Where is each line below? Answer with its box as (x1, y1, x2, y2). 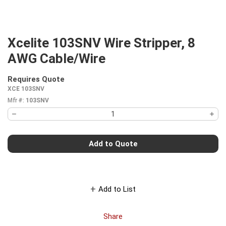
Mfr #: (8, 97, 24, 104)
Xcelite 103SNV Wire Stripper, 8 (8, 35, 195, 50)
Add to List (98, 184, 136, 194)
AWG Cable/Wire (8, 51, 105, 66)
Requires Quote (8, 75, 65, 84)
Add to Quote (88, 139, 138, 148)
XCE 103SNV (8, 85, 44, 92)
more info (66, 79, 99, 89)
